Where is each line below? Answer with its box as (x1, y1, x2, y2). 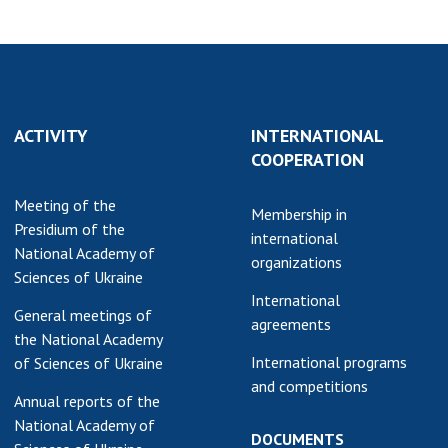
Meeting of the (14, 195, 116, 215)
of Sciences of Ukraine (14, 353, 163, 373)
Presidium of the (14, 219, 125, 239)
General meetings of (14, 305, 152, 325)
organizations (251, 252, 342, 272)
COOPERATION (251, 148, 364, 171)
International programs (251, 352, 407, 372)
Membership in (251, 204, 347, 224)
